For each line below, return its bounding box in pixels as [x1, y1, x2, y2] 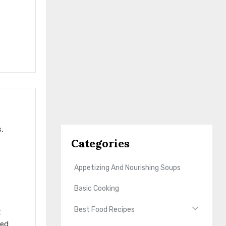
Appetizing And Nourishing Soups [74, 163, 181, 173]
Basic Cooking [74, 184, 120, 193]
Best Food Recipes [74, 205, 135, 214]
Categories [71, 136, 130, 150]
